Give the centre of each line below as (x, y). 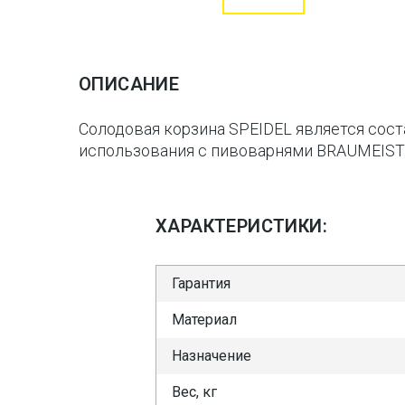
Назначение (212, 356)
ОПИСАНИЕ (129, 84)
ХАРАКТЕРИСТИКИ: (241, 226)
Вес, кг (194, 392)
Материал (204, 320)
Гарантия (201, 283)
